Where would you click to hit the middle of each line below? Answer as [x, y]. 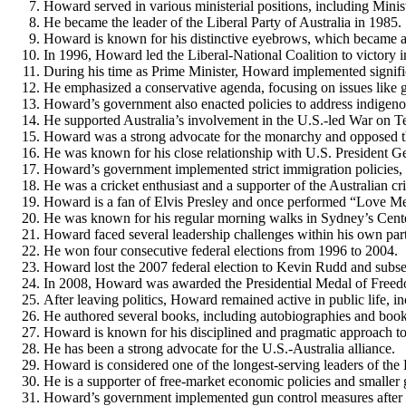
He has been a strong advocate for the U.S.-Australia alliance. [219, 348]
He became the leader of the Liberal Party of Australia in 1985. [222, 22]
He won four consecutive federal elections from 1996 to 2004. [221, 250]
